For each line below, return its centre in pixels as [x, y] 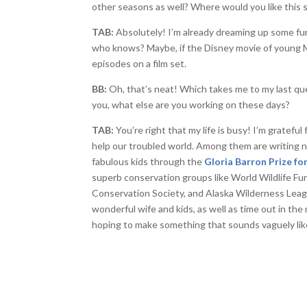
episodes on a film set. [139, 63]
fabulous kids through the [148, 161]
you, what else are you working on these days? [191, 104]
